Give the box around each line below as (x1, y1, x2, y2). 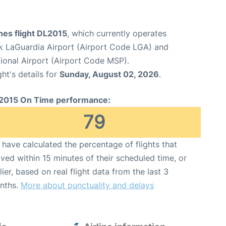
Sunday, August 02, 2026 (60, 69, 159, 80)
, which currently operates (67, 28, 166, 39)
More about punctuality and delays (20, 180, 154, 191)
